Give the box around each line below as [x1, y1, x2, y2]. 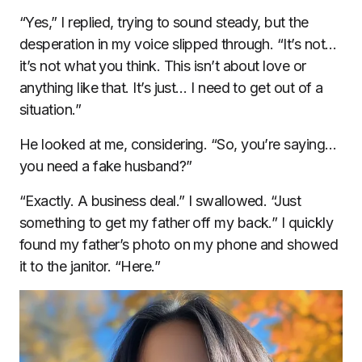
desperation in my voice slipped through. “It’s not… [19, 36, 337, 53]
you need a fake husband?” [19, 158, 192, 175]
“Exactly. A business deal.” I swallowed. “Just [19, 192, 301, 209]
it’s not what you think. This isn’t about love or [19, 57, 306, 74]
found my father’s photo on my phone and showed [19, 236, 339, 253]
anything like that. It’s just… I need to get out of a [19, 79, 323, 96]
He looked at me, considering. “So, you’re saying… [19, 136, 337, 153]
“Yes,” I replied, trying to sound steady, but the [19, 14, 309, 31]
